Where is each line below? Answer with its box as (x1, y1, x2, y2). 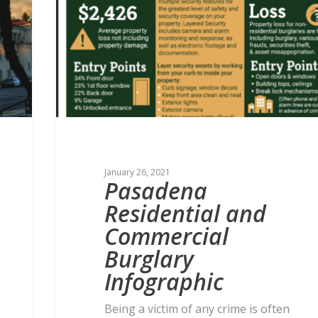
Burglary (104, 243, 194, 275)
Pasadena (104, 175, 208, 207)
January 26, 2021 (104, 166, 171, 179)
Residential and (104, 198, 267, 229)
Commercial (104, 221, 229, 252)
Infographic (104, 266, 224, 297)
